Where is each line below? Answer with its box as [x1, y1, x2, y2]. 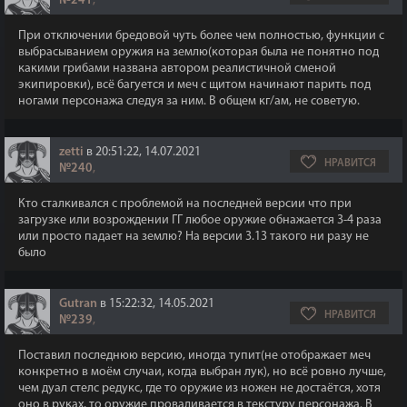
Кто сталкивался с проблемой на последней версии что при [18, 197, 352, 211]
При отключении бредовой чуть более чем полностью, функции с [18, 29, 384, 43]
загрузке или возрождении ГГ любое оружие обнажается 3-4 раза [18, 213, 382, 227]
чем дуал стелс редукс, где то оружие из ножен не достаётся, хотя [18, 382, 381, 395]
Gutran [59, 297, 97, 311]
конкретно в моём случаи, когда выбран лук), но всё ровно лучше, [18, 365, 386, 379]
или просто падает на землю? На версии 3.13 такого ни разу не [18, 230, 369, 243]
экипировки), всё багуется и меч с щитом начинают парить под [18, 78, 371, 92]
